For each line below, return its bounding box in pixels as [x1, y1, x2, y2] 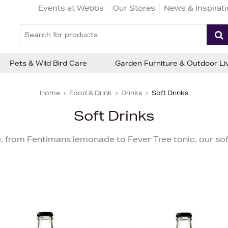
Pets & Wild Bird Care [10, 59, 87, 68]
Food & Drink [69, 89, 112, 97]
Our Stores [112, 3, 155, 13]
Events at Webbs [38, 3, 104, 13]
